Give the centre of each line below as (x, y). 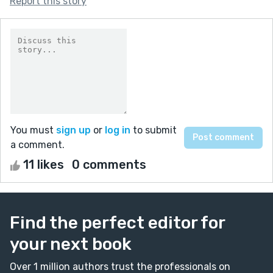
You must (33, 130)
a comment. (37, 144)
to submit (154, 130)
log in (118, 130)
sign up (73, 130)
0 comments (109, 164)
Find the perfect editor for (117, 222)
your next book (71, 244)
